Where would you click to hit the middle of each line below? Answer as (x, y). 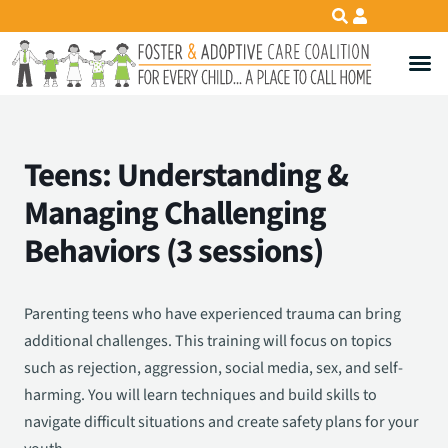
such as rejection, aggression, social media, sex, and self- (213, 368)
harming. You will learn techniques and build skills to (200, 395)
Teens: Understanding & (186, 176)
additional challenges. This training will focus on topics (208, 341)
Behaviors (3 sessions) (173, 252)
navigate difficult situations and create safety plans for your (221, 422)
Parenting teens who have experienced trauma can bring (212, 314)
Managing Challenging (175, 214)
